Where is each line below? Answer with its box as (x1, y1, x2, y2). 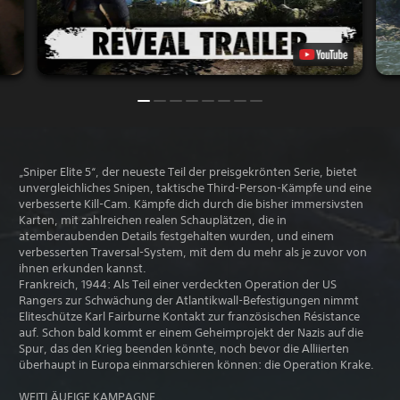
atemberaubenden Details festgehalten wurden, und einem (19, 228, 334, 244)
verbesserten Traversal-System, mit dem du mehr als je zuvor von (19, 244, 367, 260)
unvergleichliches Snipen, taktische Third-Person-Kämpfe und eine (19, 179, 371, 196)
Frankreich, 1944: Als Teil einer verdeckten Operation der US (19, 276, 337, 292)
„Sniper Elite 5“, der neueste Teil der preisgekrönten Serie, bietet (19, 163, 357, 179)
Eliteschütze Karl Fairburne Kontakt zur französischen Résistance (19, 308, 360, 324)
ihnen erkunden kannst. (19, 260, 146, 276)
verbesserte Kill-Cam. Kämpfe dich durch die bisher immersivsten (19, 196, 363, 212)
